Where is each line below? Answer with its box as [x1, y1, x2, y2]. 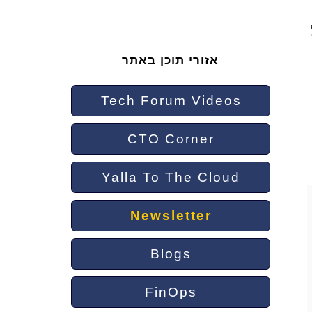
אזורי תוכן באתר [122, 54, 219, 68]
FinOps [145, 285, 198, 300]
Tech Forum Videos [100, 93, 242, 109]
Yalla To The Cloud [102, 170, 241, 185]
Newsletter [130, 208, 212, 224]
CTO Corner [127, 132, 215, 147]
